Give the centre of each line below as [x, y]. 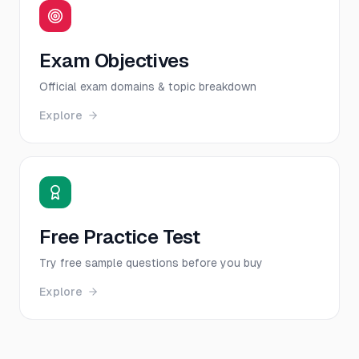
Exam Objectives [114, 61]
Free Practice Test [120, 237]
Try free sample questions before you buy [151, 263]
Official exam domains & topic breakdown [148, 87]
